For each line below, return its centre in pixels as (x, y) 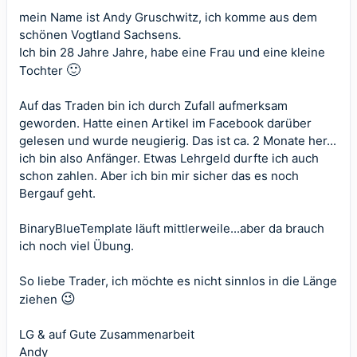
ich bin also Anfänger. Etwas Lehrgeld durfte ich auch (169, 158)
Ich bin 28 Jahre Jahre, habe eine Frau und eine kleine (172, 52)
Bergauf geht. (57, 193)
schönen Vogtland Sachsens (99, 35)
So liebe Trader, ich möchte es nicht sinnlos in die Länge (178, 281)
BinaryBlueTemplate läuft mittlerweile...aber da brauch (172, 228)
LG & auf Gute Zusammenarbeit (107, 334)
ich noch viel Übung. (76, 246)
